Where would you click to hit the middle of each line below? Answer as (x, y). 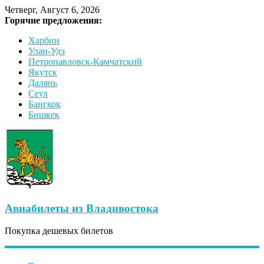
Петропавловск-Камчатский (85, 62)
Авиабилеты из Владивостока (82, 208)
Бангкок (44, 104)
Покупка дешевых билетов (59, 231)
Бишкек (44, 115)
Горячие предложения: (53, 20)
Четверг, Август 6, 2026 (52, 10)
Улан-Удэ (47, 51)
